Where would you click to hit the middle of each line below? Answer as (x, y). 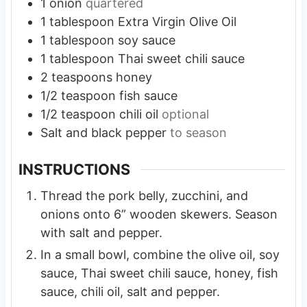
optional (185, 114)
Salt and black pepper (103, 133)
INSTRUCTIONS (74, 170)
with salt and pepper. (101, 232)
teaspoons (82, 77)
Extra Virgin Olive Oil (177, 22)
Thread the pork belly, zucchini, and (144, 195)
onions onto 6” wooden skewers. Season (159, 214)
